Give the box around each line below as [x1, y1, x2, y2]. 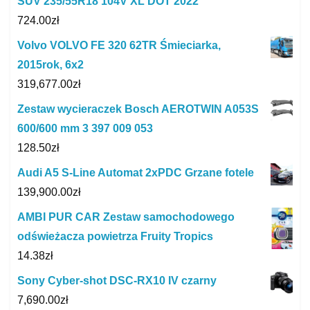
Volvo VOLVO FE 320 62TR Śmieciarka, [17, 39, 221, 52]
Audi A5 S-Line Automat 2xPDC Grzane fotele [17, 167, 254, 179]
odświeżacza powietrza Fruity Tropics [17, 230, 213, 243]
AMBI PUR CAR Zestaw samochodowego [17, 211, 235, 224]
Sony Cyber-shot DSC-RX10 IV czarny [17, 275, 217, 287]
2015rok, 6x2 [17, 59, 84, 71]
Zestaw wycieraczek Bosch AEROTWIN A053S [17, 103, 259, 116]
